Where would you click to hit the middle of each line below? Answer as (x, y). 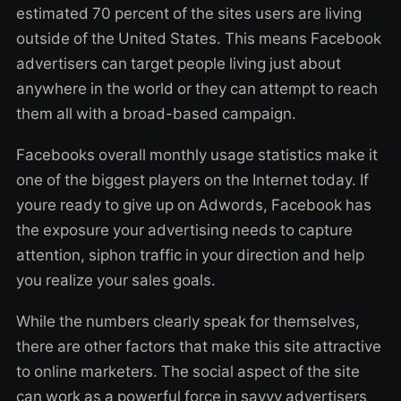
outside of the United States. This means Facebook (199, 38)
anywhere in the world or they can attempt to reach (197, 88)
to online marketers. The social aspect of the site (188, 371)
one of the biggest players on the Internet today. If (192, 179)
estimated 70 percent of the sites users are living (189, 13)
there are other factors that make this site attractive (199, 346)
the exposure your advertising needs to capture (184, 230)
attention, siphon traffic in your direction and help (190, 255)
